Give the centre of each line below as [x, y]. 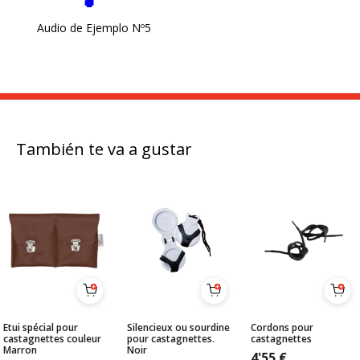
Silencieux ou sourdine [178, 328]
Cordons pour [282, 328]
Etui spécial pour [41, 328]
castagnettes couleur [52, 339]
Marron [20, 350]
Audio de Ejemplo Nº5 [94, 28]
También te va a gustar [104, 149]
